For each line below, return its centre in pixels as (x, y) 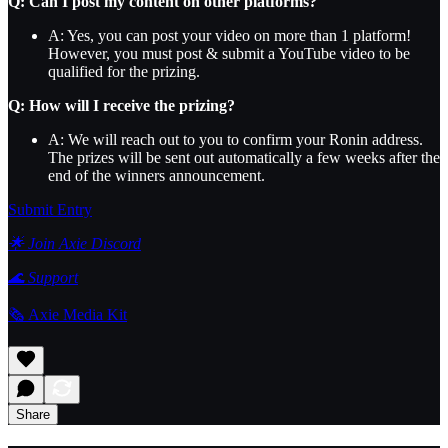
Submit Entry (50, 210)
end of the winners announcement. (156, 176)
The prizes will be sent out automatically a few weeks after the (244, 158)
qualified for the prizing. (124, 72)
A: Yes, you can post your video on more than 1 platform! (229, 36)
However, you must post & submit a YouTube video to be (229, 54)
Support (51, 278)
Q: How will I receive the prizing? (121, 106)
